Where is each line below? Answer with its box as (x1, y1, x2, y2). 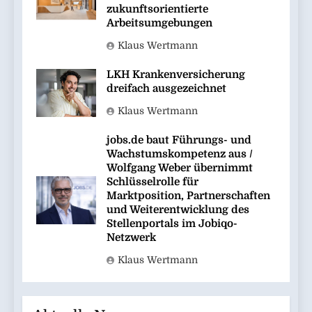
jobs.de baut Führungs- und (107, 133, 251, 146)
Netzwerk (107, 231, 156, 244)
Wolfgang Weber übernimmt (107, 161, 253, 174)
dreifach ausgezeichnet (107, 81, 226, 95)
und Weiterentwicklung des (107, 203, 249, 216)
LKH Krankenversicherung (107, 68, 245, 81)
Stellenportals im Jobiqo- (107, 217, 237, 230)
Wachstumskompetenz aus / (107, 147, 253, 160)
